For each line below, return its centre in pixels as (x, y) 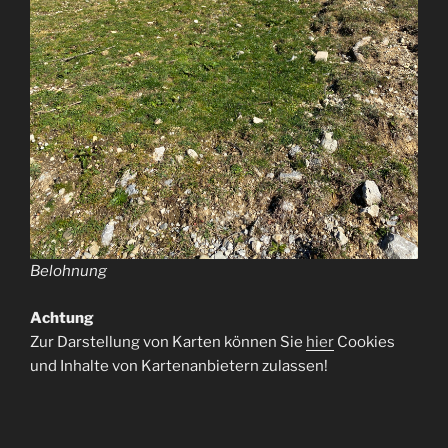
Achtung (62, 317)
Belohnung (68, 271)
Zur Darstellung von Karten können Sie (168, 341)
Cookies (364, 341)
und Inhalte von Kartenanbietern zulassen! (179, 365)
